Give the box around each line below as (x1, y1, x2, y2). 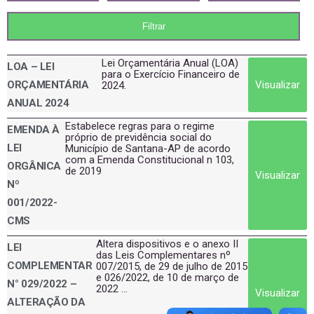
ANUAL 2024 (7, 97, 69, 109)
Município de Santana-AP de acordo (65, 142, 231, 155)
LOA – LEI (7, 60, 55, 73)
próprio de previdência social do (65, 131, 212, 144)
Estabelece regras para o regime (65, 120, 215, 132)
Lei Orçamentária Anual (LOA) (101, 57, 238, 69)
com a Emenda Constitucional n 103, (65, 153, 235, 166)
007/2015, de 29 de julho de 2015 (96, 260, 248, 273)
